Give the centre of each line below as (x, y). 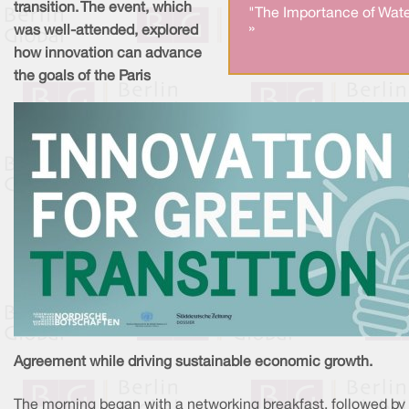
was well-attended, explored (106, 31)
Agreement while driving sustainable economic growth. (193, 362)
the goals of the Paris (82, 77)
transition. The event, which (103, 9)
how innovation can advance (108, 54)
